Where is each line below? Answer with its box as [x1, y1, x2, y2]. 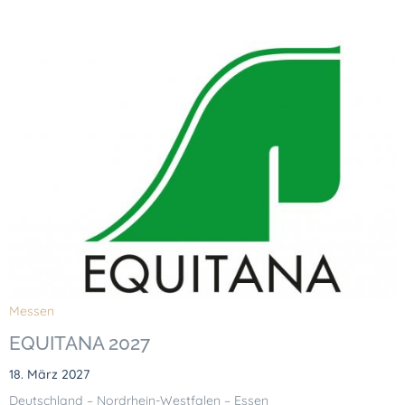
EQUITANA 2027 [9, 332, 150, 355]
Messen [9, 303, 54, 320]
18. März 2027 [9, 366, 89, 383]
